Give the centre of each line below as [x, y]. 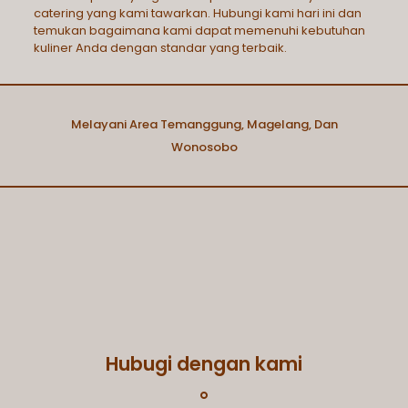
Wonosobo [204, 147]
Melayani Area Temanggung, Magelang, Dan [204, 124]
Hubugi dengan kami [204, 364]
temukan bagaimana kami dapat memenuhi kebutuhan [199, 31]
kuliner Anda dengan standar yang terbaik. [160, 48]
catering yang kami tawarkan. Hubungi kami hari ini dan [197, 13]
